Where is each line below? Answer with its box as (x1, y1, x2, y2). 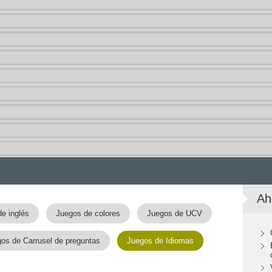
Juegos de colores (55, 209, 120, 218)
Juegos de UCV (146, 209, 202, 218)
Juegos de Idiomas (127, 236, 194, 245)
